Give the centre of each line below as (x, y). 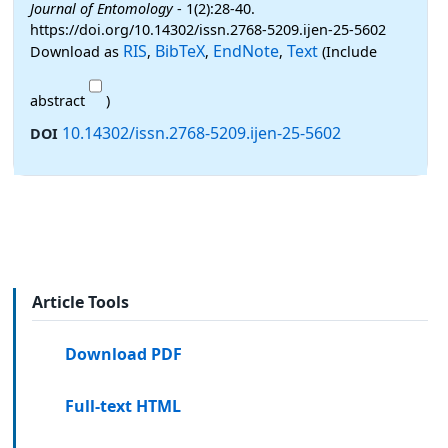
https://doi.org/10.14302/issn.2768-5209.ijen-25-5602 (208, 30)
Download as (76, 52)
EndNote (246, 51)
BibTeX (180, 51)
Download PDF (124, 353)
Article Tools (80, 302)
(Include (347, 52)
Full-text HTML (123, 406)
